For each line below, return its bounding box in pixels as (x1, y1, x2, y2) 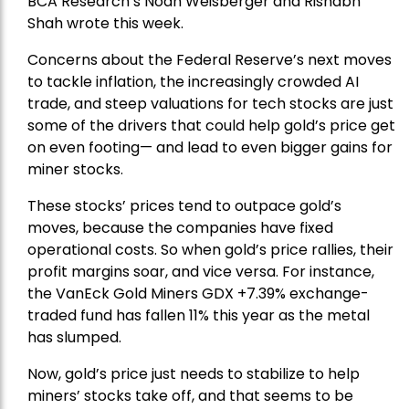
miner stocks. (27, 159, 123, 181)
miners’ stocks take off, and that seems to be (27, 385, 353, 407)
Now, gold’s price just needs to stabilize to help (27, 363, 360, 385)
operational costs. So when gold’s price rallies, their (27, 239, 393, 261)
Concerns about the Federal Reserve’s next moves (27, 49, 392, 71)
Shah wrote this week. (27, 13, 184, 35)
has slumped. (27, 327, 121, 349)
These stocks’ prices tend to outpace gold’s (27, 195, 341, 217)
